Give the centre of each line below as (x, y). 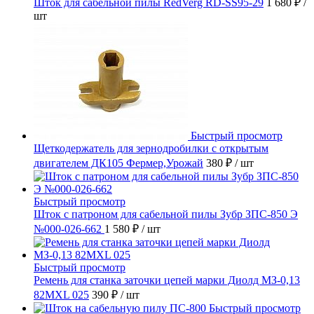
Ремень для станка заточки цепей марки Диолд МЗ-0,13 (167, 280)
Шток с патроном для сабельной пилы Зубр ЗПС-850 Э (166, 214)
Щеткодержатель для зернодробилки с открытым (151, 149)
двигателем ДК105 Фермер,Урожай (118, 163)
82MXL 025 (61, 295)
